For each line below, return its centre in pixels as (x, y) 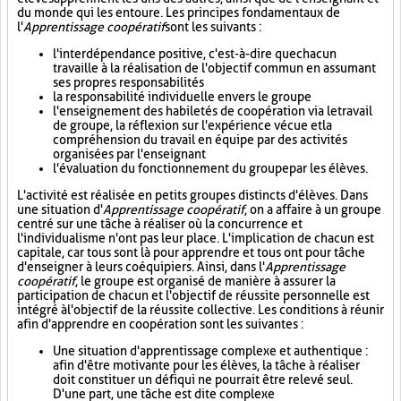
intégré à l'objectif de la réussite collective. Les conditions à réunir (200, 310)
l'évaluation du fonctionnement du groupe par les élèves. (210, 168)
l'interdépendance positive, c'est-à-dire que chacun (195, 54)
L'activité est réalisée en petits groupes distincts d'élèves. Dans (192, 195)
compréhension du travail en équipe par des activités (200, 140)
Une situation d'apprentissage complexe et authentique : (210, 351)
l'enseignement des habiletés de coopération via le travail (213, 111)
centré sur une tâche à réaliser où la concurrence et (160, 224)
